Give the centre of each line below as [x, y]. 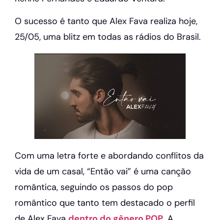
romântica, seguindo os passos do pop [94, 187]
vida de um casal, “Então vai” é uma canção [103, 171]
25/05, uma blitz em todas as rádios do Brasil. [108, 37]
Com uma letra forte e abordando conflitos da [109, 155]
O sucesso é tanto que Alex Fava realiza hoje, [106, 21]
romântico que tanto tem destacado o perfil [105, 203]
